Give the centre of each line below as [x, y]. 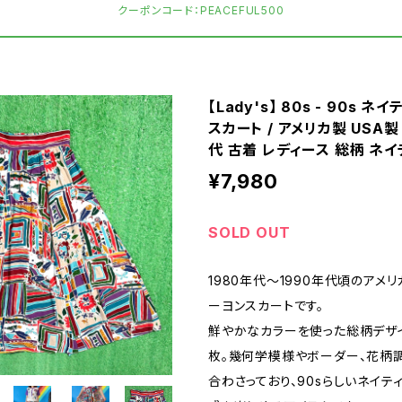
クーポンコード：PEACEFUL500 [201, 10]
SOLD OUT [249, 232]
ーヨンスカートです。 [267, 305]
